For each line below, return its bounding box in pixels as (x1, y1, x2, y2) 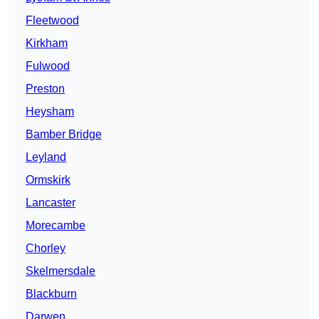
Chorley (26, 242, 66, 255)
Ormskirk (26, 174, 70, 187)
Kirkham (26, 37, 68, 50)
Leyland (26, 151, 66, 164)
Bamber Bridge (26, 128, 102, 141)
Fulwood (26, 60, 70, 73)
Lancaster (26, 197, 75, 209)
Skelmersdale (26, 265, 95, 278)
